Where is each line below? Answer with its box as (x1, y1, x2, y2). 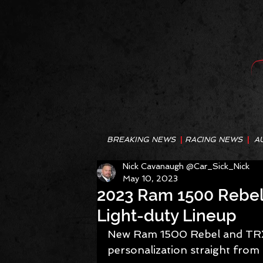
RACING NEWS (185, 135, 247, 144)
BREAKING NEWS (107, 135, 180, 144)
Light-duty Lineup (97, 206, 237, 225)
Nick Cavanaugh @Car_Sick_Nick (123, 161, 249, 171)
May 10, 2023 (123, 174, 178, 183)
